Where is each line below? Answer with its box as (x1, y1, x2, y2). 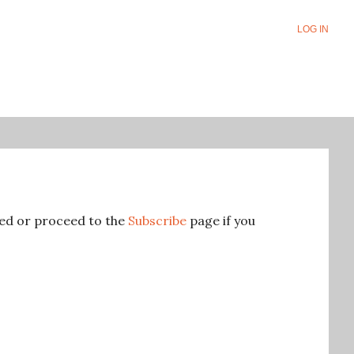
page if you (186, 213, 255, 228)
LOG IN (297, 24, 329, 35)
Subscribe (128, 213, 186, 228)
